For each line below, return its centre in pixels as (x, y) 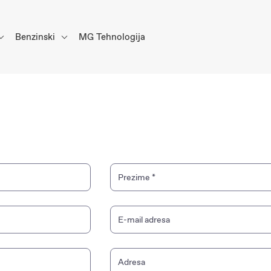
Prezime (135, 177)
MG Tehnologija (112, 37)
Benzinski (36, 37)
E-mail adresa (144, 220)
